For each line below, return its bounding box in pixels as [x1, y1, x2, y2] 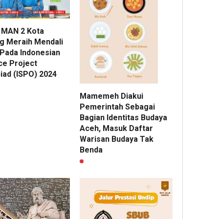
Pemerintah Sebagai [80, 102, 155, 111]
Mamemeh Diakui [80, 91, 144, 101]
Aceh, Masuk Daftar [80, 124, 153, 133]
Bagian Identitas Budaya [80, 113, 168, 122]
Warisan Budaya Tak [80, 134, 154, 144]
